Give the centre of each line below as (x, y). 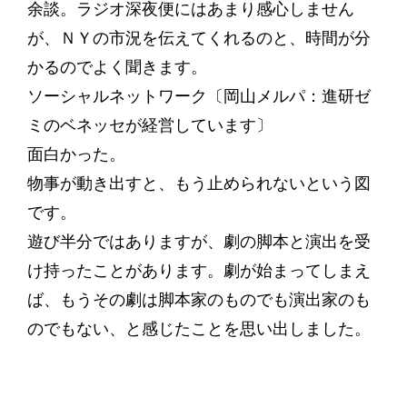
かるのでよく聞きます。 (117, 67)
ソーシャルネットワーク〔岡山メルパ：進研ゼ (199, 96)
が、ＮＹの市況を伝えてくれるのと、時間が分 (199, 38)
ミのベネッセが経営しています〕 (149, 125)
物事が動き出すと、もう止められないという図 (199, 184)
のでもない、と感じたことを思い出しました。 (199, 329)
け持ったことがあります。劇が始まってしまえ (199, 271)
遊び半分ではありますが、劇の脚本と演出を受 (199, 242)
